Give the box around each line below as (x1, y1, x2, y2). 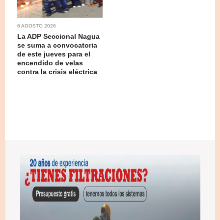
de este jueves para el (17, 50, 90, 58)
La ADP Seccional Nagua (17, 32, 100, 40)
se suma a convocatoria (17, 41, 97, 49)
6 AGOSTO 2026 (17, 23, 56, 28)
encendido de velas (17, 58, 83, 67)
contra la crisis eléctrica (17, 67, 97, 76)
